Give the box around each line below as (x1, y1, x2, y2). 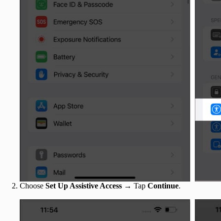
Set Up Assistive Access (45, 181, 122, 190)
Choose (20, 181, 45, 190)
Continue (147, 181, 179, 190)
